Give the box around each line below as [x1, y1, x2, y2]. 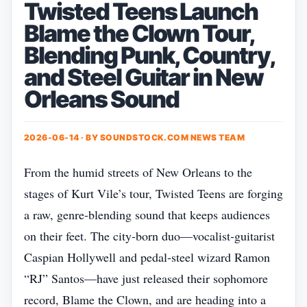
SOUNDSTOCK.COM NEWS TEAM [99, 132, 245, 143]
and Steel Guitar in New [24, 63, 264, 91]
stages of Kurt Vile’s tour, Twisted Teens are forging [24, 185, 283, 201]
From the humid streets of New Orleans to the [24, 164, 252, 180]
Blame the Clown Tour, [24, 19, 254, 47]
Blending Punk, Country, [24, 41, 275, 69]
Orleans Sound [24, 85, 179, 113]
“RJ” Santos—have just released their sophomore [24, 270, 268, 286]
